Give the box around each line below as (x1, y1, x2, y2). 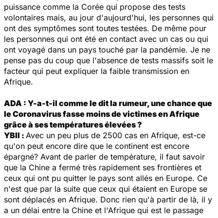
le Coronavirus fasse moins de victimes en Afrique (4, 109, 200, 119)
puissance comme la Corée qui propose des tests (4, 1, 185, 12)
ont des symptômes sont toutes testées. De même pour (4, 23, 206, 33)
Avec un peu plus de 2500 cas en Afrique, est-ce (26, 130, 205, 140)
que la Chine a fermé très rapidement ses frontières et (4, 162, 201, 172)
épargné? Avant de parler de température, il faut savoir (4, 151, 205, 162)
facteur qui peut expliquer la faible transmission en (4, 66, 189, 76)
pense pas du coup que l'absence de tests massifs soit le (4, 55, 213, 65)
